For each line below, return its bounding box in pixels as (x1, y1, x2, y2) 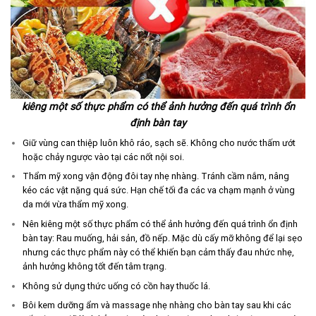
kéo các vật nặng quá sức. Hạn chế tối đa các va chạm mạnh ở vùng (22, 185, 295, 196)
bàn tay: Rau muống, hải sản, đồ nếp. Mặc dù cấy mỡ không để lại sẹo (22, 233, 303, 244)
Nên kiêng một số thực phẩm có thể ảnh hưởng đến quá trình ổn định (22, 219, 298, 230)
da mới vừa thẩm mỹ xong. (22, 199, 128, 210)
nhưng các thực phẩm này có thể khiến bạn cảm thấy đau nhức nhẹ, (22, 247, 294, 258)
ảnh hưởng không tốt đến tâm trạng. (22, 261, 166, 272)
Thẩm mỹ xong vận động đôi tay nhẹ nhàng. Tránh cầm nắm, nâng (22, 171, 289, 182)
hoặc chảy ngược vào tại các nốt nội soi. (22, 151, 184, 162)
